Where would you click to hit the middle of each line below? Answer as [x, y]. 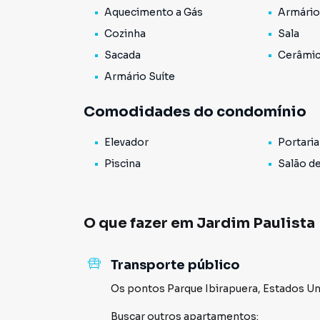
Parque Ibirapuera [212, 289]
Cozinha [125, 34]
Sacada [122, 55]
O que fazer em [140, 223]
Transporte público [175, 265]
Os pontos [139, 289]
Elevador [126, 142]
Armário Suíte [140, 76]
